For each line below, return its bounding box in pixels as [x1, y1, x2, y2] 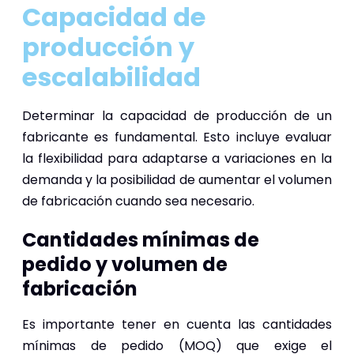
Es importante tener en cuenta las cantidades [22, 314, 332, 333]
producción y [22, 28, 194, 65]
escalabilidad [22, 58, 201, 95]
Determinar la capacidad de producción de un [22, 106, 332, 125]
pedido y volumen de [22, 250, 228, 277]
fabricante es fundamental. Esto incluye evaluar [22, 127, 332, 146]
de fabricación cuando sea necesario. [22, 191, 254, 210]
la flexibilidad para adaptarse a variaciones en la [22, 149, 332, 168]
